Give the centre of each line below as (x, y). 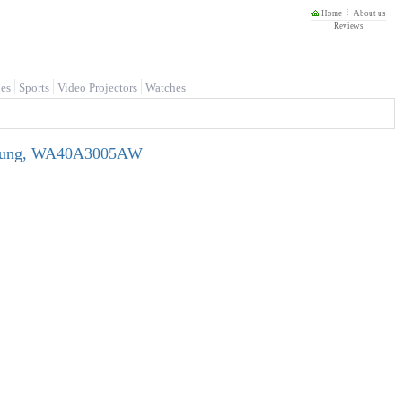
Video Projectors (97, 87)
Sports (34, 87)
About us (370, 13)
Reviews (349, 26)
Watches (166, 87)
